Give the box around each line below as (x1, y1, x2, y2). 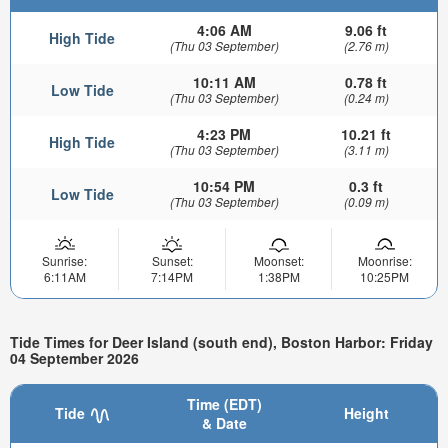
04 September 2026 (10, 347, 139, 368)
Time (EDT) (186, 394, 262, 415)
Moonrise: (357, 252, 412, 270)
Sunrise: (42, 252, 87, 270)
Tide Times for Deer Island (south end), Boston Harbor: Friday (10, 331, 433, 352)
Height (343, 403, 389, 424)
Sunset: (151, 252, 193, 270)
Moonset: (253, 252, 304, 270)
